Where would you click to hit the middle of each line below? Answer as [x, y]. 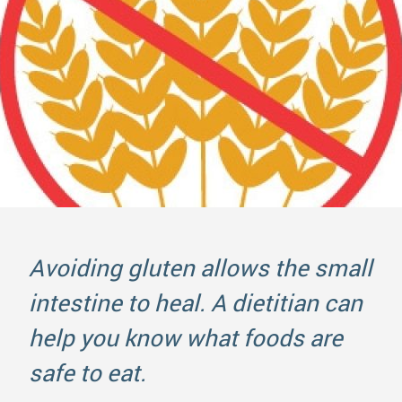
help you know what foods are [186, 337]
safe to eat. [87, 372]
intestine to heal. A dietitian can [196, 302]
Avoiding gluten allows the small [201, 267]
